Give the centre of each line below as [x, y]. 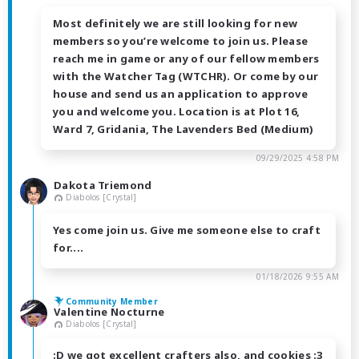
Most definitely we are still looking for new [175, 23]
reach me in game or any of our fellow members [186, 58]
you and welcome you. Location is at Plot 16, [177, 111]
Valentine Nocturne [109, 311]
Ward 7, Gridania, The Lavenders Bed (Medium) [184, 129]
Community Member [112, 301]
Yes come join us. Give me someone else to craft [187, 230]
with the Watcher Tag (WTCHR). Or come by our [186, 76]
